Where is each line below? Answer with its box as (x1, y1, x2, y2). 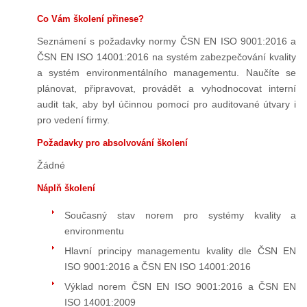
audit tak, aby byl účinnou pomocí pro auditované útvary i (36, 98, 297, 110)
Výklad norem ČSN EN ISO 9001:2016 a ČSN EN (64, 281, 297, 293)
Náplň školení (36, 182, 95, 193)
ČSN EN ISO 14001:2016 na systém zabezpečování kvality (36, 51, 297, 62)
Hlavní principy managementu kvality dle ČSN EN (64, 245, 297, 257)
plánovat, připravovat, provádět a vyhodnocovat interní (36, 82, 297, 94)
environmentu (64, 225, 124, 237)
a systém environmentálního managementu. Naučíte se (36, 66, 297, 78)
